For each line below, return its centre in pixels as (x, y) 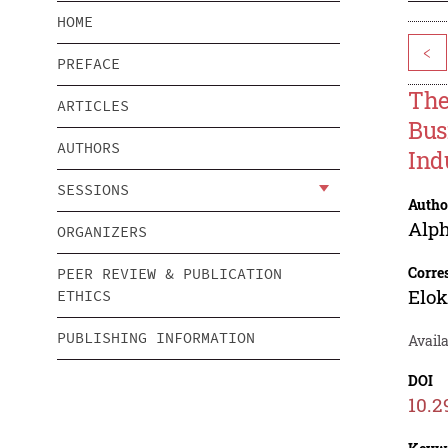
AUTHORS (88, 148)
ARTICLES (93, 106)
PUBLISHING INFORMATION (156, 338)
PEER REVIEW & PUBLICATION (169, 274)
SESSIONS (93, 190)
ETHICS (84, 296)
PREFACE (88, 64)
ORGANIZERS (102, 232)
